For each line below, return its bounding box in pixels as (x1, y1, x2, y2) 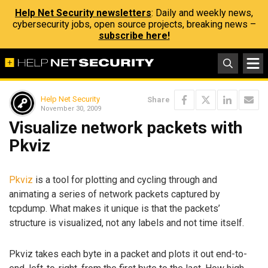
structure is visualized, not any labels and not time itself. (9, 217, 244, 229)
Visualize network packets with (9, 118, 242, 138)
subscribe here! (98, 30, 170, 41)
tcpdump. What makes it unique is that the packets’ (9, 202, 220, 214)
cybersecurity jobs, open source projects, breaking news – (12, 19, 256, 30)
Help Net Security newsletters (15, 7, 151, 19)
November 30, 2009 (41, 104, 101, 112)
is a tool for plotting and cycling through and (33, 173, 217, 185)
